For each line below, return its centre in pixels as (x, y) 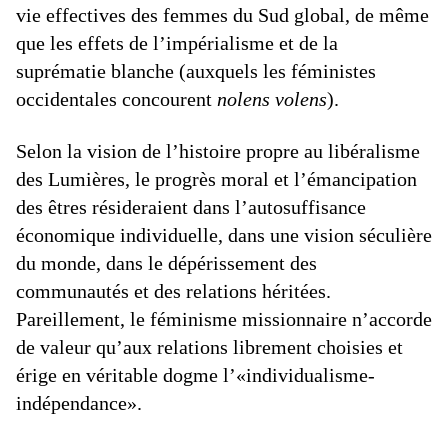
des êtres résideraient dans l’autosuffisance (191, 207)
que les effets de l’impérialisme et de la (177, 43)
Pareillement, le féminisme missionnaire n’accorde (224, 319)
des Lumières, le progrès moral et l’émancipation (216, 179)
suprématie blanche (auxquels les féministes (196, 71)
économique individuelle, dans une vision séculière (224, 235)
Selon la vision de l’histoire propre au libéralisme (218, 151)
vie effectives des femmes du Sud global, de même (222, 15)
